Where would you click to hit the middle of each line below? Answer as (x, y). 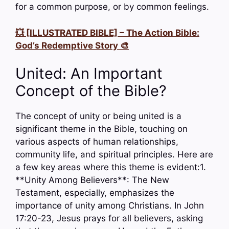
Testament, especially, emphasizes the (95, 193)
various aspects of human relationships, (97, 142)
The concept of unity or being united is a (98, 116)
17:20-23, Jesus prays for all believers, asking (109, 219)
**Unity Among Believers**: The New (92, 180)
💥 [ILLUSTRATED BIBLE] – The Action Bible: (107, 32)
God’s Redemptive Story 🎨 (72, 45)
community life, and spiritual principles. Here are (114, 155)
